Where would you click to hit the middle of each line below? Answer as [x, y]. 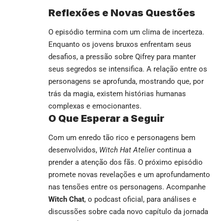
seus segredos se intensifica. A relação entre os [128, 69]
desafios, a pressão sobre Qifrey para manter [122, 56]
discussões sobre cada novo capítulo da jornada [128, 212]
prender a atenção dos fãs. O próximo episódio [126, 163]
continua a [173, 150]
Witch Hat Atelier [127, 150]
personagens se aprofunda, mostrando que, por [126, 81]
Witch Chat [66, 200]
